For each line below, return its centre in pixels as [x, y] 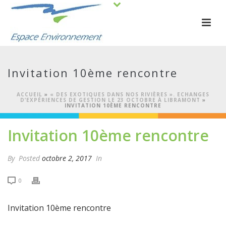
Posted [29, 158]
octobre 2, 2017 [67, 158]
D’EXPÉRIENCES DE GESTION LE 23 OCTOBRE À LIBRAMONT [110, 100]
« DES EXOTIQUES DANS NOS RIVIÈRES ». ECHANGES [130, 94]
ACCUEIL [30, 94]
